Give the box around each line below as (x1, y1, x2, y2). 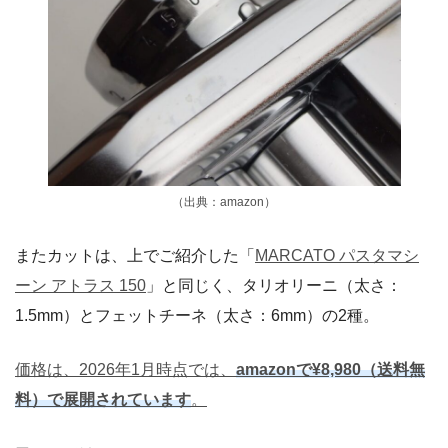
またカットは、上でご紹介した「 (15, 247, 255, 265)
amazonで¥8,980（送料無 (236, 361, 425, 379)
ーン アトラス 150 (15, 277, 146, 295)
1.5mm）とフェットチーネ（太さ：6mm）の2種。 (15, 307, 379, 325)
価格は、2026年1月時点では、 (15, 361, 236, 379)
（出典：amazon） (172, 195, 276, 210)
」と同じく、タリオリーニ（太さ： (146, 277, 402, 295)
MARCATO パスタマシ (255, 247, 419, 265)
